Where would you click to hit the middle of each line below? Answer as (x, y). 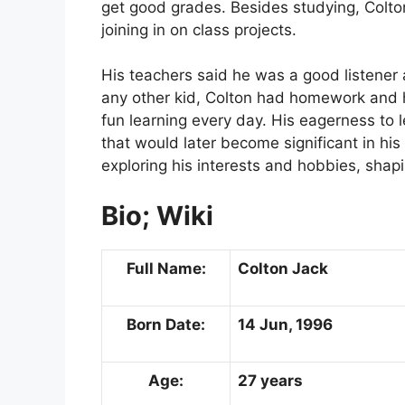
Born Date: (166, 324)
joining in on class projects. (199, 29)
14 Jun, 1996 (285, 324)
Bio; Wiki (160, 215)
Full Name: (166, 268)
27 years (270, 380)
